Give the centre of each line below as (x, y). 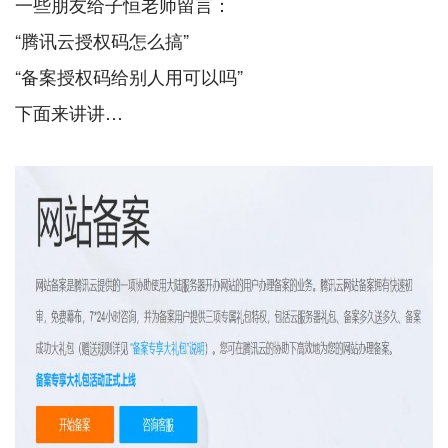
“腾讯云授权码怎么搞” (102, 39)
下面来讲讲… (69, 111)
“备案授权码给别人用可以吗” (129, 75)
